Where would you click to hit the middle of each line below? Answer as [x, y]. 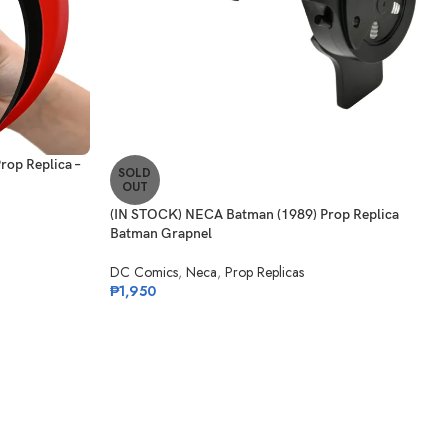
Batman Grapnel [160, 234]
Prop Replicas [264, 272]
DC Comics [143, 272]
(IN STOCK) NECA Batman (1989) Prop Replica [254, 215]
